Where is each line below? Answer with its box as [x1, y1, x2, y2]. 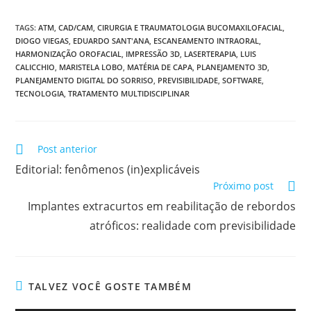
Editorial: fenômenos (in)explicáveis [15, 162, 201, 178]
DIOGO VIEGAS [15, 35, 69, 47]
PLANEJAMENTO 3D [196, 62, 268, 73]
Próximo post [212, 179, 274, 193]
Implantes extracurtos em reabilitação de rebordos [27, 199, 296, 215]
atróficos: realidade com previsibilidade [89, 218, 296, 234]
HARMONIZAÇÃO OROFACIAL [15, 49, 122, 60]
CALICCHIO [15, 62, 56, 73]
